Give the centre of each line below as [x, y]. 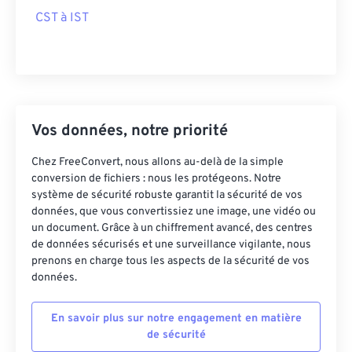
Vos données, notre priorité [130, 131]
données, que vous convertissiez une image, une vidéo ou [174, 212]
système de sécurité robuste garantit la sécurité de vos [167, 195]
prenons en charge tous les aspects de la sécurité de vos [170, 261]
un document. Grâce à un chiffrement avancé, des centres [172, 228]
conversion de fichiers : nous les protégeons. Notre [156, 179]
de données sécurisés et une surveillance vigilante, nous [171, 245]
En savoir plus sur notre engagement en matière [176, 319]
